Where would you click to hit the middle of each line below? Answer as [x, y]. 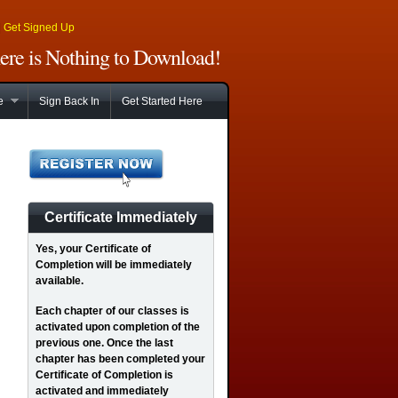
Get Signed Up [39, 28]
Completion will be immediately [114, 265]
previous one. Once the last [104, 343]
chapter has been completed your [120, 359]
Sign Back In [69, 101]
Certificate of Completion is [104, 375]
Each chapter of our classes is [112, 311]
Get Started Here [162, 101]
